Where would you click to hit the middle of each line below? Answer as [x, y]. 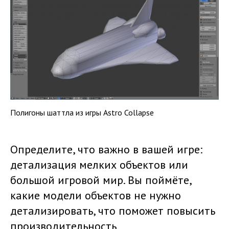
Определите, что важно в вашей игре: [106, 149]
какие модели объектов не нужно [96, 195]
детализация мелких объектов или [99, 164]
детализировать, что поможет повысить [113, 210]
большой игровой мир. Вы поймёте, [101, 180]
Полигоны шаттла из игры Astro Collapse [82, 112]
